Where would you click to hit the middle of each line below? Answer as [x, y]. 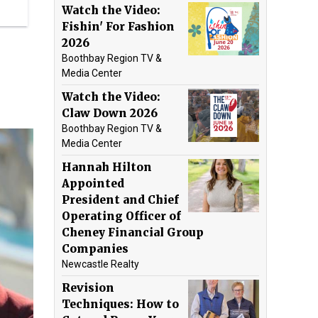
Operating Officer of [121, 216]
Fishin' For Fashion [118, 26]
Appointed [93, 183]
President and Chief [120, 199]
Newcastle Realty [100, 264]
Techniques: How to [120, 304]
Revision [88, 287]
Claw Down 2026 [110, 113]
